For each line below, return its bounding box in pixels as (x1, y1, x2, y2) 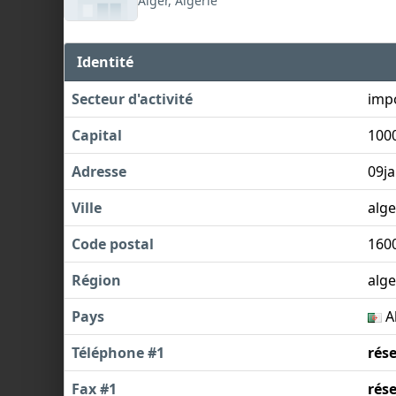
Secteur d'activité (72, 88, 193, 109)
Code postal (72, 233, 154, 254)
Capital (72, 125, 122, 145)
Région (72, 270, 121, 290)
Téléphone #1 (72, 342, 164, 362)
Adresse (72, 161, 126, 181)
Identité (77, 51, 134, 72)
